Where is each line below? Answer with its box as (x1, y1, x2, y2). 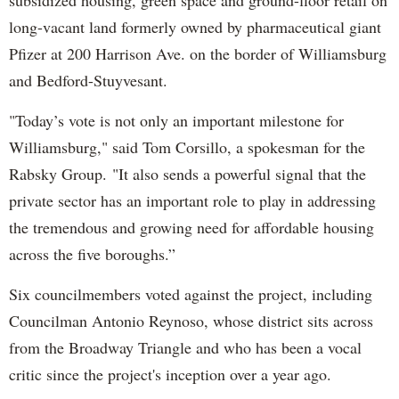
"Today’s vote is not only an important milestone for (9, 109, 344, 131)
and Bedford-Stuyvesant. (9, 69, 167, 91)
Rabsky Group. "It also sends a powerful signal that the (9, 162, 366, 184)
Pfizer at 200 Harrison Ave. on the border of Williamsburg (9, 42, 387, 64)
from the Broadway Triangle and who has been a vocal (9, 336, 362, 358)
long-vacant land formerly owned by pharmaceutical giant (9, 15, 381, 37)
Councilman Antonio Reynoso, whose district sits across (9, 309, 373, 331)
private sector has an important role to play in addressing (9, 189, 376, 211)
